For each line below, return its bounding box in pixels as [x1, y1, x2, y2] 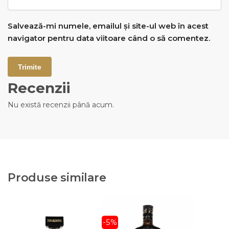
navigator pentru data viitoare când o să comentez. [8, 33, 210, 43]
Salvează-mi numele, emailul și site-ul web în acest [8, 21, 209, 31]
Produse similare [8, 171, 106, 185]
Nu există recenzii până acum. [8, 100, 114, 110]
